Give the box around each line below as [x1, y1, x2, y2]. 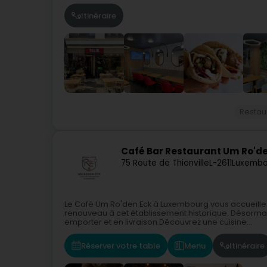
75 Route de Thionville [121, 157, 209, 169]
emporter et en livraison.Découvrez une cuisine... [64, 217, 252, 227]
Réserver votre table [81, 240, 160, 252]
